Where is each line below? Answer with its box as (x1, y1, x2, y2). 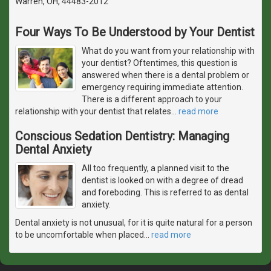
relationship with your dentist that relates (15, 106, 171, 116)
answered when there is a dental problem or (82, 70, 249, 80)
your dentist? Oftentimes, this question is (82, 57, 238, 68)
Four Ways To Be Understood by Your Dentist (15, 24, 255, 39)
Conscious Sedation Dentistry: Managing (15, 128, 229, 143)
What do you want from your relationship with (82, 45, 255, 56)
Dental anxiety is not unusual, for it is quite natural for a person (15, 217, 252, 227)
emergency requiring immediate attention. (82, 82, 243, 92)
